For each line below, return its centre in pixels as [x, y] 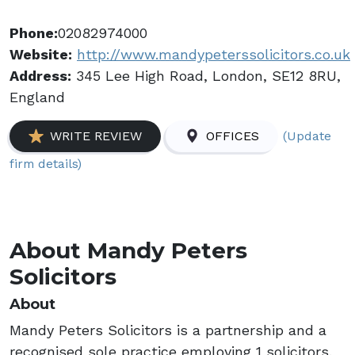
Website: [41, 54]
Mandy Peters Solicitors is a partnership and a [168, 330]
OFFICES [233, 136]
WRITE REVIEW [96, 136]
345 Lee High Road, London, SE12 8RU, [206, 76]
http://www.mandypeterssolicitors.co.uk [214, 54]
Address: [40, 76]
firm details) [46, 164]
